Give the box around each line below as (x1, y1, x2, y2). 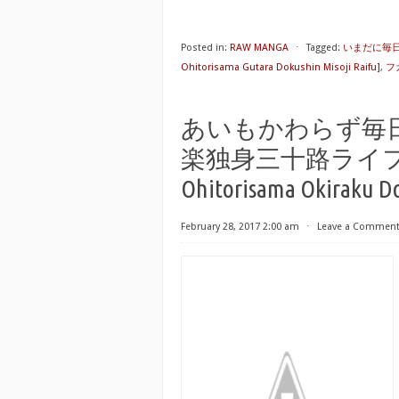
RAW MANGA (230, 42, 289, 53)
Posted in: (181, 42, 227, 53)
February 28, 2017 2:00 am (181, 221, 299, 232)
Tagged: (306, 42, 340, 53)
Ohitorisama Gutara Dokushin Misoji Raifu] (181, 61, 380, 73)
